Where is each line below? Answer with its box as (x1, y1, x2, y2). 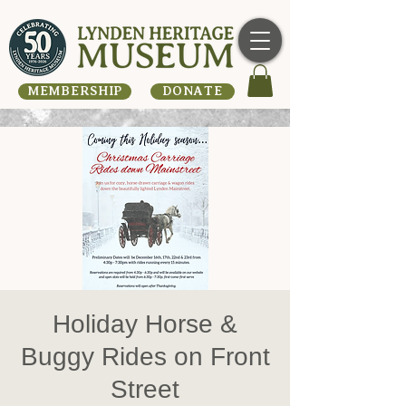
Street (111, 374, 179, 403)
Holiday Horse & (53, 309, 237, 338)
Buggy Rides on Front (20, 342, 270, 371)
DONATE (162, 83, 223, 99)
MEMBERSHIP (27, 83, 122, 99)
